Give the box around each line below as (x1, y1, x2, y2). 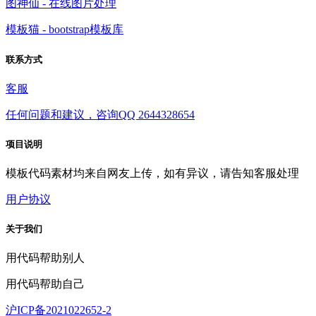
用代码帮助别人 (6, 252, 85, 265)
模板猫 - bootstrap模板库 (6, 23, 123, 36)
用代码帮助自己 (6, 278, 85, 291)
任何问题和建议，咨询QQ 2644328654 (6, 108, 195, 121)
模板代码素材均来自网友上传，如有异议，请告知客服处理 (6, 167, 299, 180)
